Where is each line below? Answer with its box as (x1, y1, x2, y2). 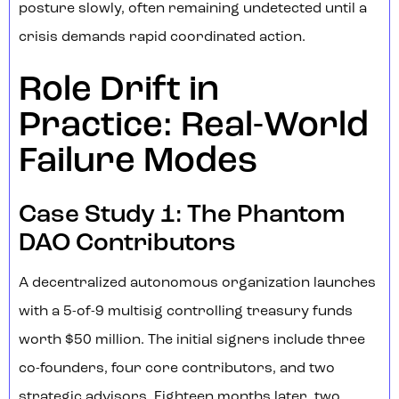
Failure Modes (19, 144, 257, 181)
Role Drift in (19, 73, 219, 110)
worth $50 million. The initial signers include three (19, 333, 365, 348)
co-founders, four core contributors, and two (19, 362, 335, 377)
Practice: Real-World (19, 109, 369, 145)
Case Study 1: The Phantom (19, 203, 345, 229)
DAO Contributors (19, 232, 236, 257)
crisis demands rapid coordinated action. (19, 30, 305, 45)
